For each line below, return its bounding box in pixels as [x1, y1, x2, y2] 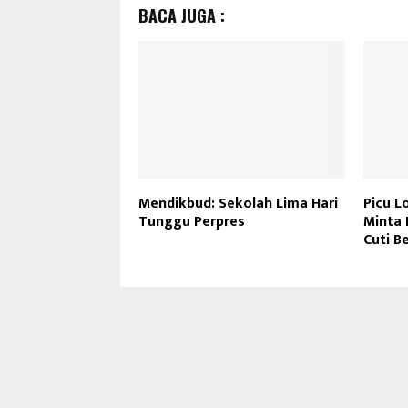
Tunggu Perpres [138, 209, 245, 234]
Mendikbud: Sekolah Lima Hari [138, 190, 338, 216]
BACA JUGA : [138, 3, 225, 27]
